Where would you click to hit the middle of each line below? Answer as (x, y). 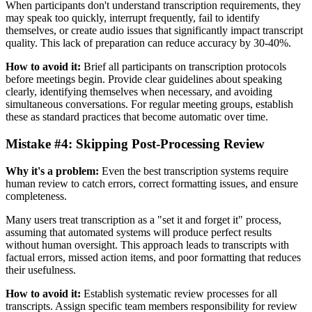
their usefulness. (41, 270)
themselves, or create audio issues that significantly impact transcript (154, 31)
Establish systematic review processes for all (179, 293)
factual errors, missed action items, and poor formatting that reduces (153, 257)
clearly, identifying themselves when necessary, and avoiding (139, 92)
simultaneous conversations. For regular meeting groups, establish (149, 104)
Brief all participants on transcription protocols (184, 67)
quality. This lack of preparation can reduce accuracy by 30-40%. (148, 43)
